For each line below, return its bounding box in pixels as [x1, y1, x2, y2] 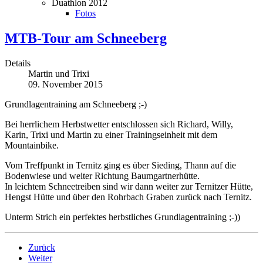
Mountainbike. [5, 140, 59, 150]
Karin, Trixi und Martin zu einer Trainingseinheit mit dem [5, 129, 217, 140]
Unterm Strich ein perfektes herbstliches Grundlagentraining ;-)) [5, 211, 240, 222]
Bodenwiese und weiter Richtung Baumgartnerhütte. [5, 170, 200, 181]
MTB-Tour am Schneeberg [5, 30, 167, 46]
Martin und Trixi [28, 68, 89, 79]
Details [5, 58, 31, 68]
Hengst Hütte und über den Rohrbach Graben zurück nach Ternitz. [5, 191, 252, 202]
